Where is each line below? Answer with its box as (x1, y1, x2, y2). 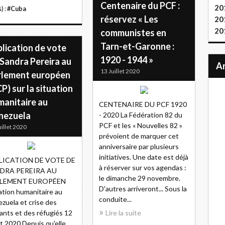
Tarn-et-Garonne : (100, 41, 174, 52)
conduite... (99, 195, 132, 203)
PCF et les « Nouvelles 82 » (99, 121, 182, 130)
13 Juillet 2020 (100, 67, 140, 75)
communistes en (100, 27, 166, 38)
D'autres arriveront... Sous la (99, 184, 187, 193)
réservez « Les (100, 14, 158, 25)
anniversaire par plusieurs (99, 142, 179, 151)
